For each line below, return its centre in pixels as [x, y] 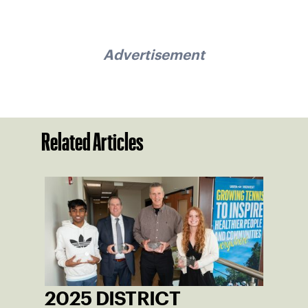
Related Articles [92, 142]
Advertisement [154, 54]
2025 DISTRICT [112, 299]
